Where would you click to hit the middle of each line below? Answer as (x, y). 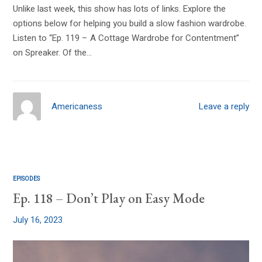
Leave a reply (224, 107)
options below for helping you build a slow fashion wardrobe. (130, 24)
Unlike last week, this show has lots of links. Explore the (120, 9)
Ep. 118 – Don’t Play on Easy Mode (109, 199)
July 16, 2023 (38, 220)
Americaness (77, 106)
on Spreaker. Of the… (53, 53)
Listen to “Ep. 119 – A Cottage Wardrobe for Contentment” (126, 38)
